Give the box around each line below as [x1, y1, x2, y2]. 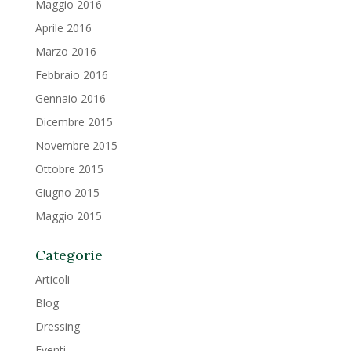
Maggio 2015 [34, 208, 102, 223]
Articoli [34, 271, 70, 287]
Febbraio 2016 [34, 67, 108, 82]
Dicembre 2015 [34, 114, 113, 129]
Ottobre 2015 [34, 161, 103, 176]
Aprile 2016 [34, 20, 92, 35]
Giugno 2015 [34, 184, 100, 200]
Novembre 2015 [34, 137, 118, 153]
